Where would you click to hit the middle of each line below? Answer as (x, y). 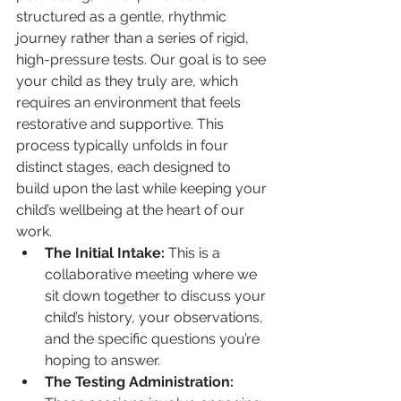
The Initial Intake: (105, 253)
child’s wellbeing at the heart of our (132, 210)
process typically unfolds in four (124, 146)
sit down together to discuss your (157, 296)
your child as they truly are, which (129, 81)
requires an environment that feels (130, 103)
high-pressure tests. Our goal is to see (143, 60)
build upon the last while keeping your (143, 189)
